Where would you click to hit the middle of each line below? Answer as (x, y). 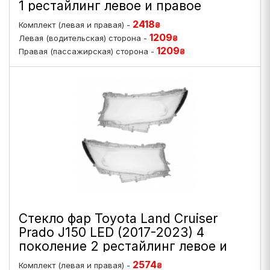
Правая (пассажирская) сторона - (88, 51)
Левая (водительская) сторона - (84, 38)
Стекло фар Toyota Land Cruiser (118, 218)
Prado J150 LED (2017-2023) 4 (111, 232)
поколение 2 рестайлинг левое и (123, 246)
